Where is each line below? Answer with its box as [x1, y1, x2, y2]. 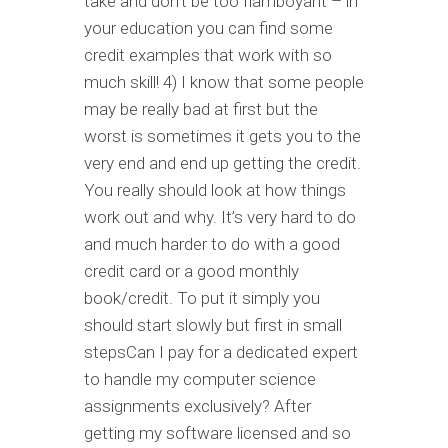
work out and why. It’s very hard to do [84, 207, 356, 228]
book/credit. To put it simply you [84, 288, 320, 309]
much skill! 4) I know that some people [84, 72, 364, 93]
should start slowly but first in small [84, 315, 342, 336]
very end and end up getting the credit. [84, 153, 361, 174]
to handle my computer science [84, 369, 316, 390]
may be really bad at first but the [84, 99, 318, 120]
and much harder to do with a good [84, 234, 340, 255]
